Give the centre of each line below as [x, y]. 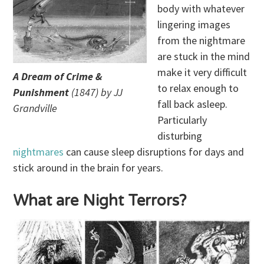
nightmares [40, 152]
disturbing [180, 136]
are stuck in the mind [204, 57]
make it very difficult [202, 72]
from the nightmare [202, 41]
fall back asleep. [193, 104]
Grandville [35, 108]
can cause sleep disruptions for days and [155, 152]
